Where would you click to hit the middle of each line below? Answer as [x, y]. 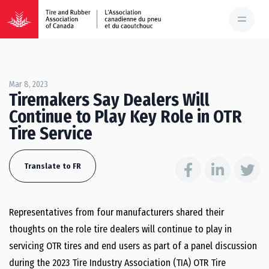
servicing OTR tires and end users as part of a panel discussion [133, 246]
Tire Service [51, 134]
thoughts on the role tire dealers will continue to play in [120, 229]
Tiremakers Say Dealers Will [109, 100]
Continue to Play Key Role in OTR [125, 117]
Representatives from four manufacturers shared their [116, 212]
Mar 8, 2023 [29, 84]
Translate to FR [53, 166]
